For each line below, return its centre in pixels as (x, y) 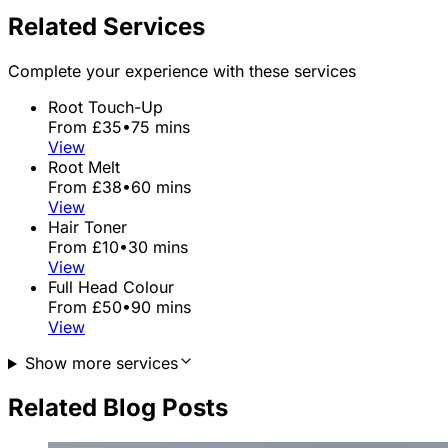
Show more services (101, 363)
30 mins (158, 247)
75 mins (160, 127)
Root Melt (84, 167)
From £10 (83, 247)
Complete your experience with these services (182, 71)
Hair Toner (87, 227)
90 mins (161, 307)
